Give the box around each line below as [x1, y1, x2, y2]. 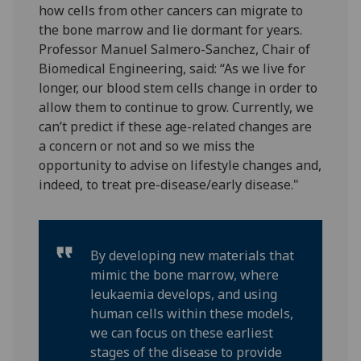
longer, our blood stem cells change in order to [39, 79, 318, 98]
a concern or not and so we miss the [39, 137, 255, 156]
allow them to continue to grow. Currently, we [39, 98, 314, 117]
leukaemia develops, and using [90, 285, 278, 304]
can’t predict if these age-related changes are [39, 118, 313, 136]
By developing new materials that [90, 247, 295, 265]
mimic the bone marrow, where [90, 266, 280, 284]
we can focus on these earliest [90, 324, 274, 342]
